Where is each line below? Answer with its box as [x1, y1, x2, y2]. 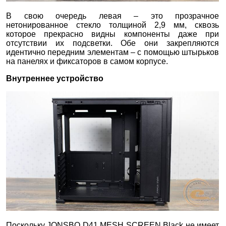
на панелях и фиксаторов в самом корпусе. [6, 56, 168, 66]
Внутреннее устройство [6, 74, 103, 83]
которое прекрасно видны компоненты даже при [6, 29, 219, 38]
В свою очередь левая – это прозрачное [6, 11, 219, 20]
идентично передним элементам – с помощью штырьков [6, 47, 219, 56]
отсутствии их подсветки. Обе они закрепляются [6, 38, 219, 47]
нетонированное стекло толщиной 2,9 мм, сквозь [6, 20, 219, 29]
